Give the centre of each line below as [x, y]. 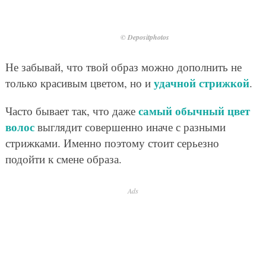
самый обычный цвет [194, 110]
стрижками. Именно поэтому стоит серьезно [112, 142]
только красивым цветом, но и [79, 83]
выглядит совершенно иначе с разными [130, 126]
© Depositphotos [145, 37]
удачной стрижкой [201, 83]
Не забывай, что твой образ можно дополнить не [123, 66]
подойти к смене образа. [63, 159]
